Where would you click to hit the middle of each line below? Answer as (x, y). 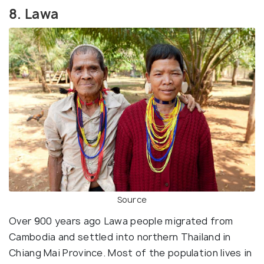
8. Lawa (34, 14)
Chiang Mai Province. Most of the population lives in (131, 253)
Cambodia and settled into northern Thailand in (120, 237)
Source (132, 200)
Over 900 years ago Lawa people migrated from (121, 221)
